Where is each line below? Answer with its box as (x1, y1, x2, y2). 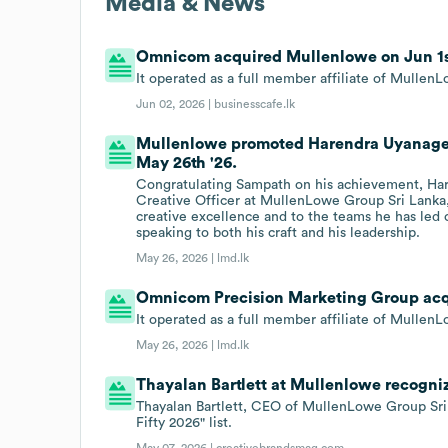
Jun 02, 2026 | (136, 97, 215, 110)
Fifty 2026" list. (136, 415, 233, 430)
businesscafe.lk (214, 97, 296, 110)
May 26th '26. (136, 154, 238, 171)
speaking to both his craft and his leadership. (136, 225, 421, 240)
